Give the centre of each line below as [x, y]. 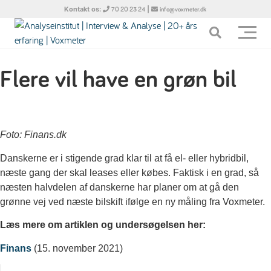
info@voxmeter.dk [183, 9]
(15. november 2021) [77, 248]
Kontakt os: [84, 9]
